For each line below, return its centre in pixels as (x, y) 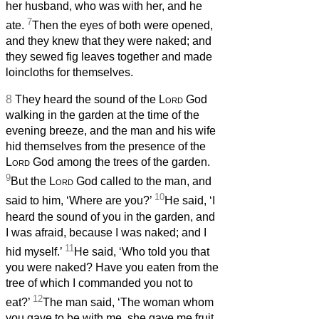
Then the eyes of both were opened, (122, 26)
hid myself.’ (35, 252)
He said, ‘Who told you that (142, 252)
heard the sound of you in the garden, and (110, 216)
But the (30, 182)
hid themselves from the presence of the (106, 147)
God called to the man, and (142, 182)
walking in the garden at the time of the (103, 115)
